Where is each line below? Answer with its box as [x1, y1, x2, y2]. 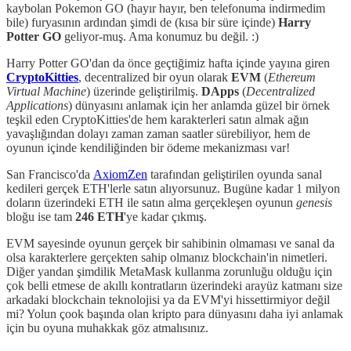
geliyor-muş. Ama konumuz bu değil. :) [61, 29, 259, 43]
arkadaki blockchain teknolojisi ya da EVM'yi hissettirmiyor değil [6, 292, 330, 306]
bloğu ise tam [6, 209, 75, 223]
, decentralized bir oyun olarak [78, 70, 231, 84]
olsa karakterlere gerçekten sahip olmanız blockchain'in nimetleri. [6, 250, 327, 264]
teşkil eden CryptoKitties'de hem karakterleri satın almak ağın [6, 112, 309, 126]
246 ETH [75, 209, 124, 223]
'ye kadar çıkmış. [124, 209, 207, 223]
